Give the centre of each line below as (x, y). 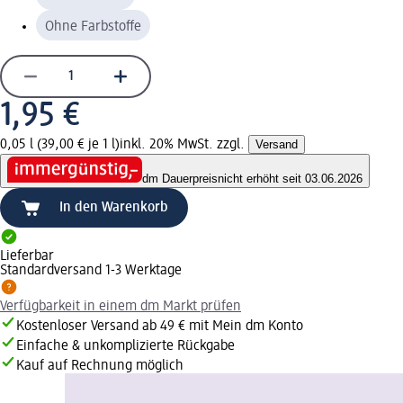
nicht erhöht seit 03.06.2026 (290, 179)
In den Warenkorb (114, 208)
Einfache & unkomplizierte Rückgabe (125, 347)
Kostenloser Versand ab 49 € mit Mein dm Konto (160, 327)
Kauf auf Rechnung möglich (100, 367)
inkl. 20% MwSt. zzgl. (184, 144)
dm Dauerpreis (180, 179)
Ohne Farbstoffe (93, 27)
